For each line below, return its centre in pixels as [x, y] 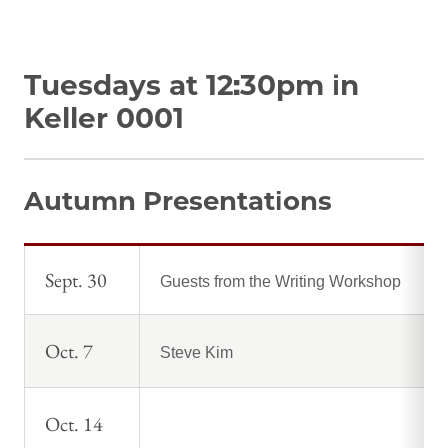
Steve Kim [196, 352]
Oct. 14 [74, 423]
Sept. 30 [76, 279]
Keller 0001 [104, 117]
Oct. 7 [69, 350]
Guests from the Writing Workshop [280, 281]
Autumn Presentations [178, 200]
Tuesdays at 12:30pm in [191, 84]
